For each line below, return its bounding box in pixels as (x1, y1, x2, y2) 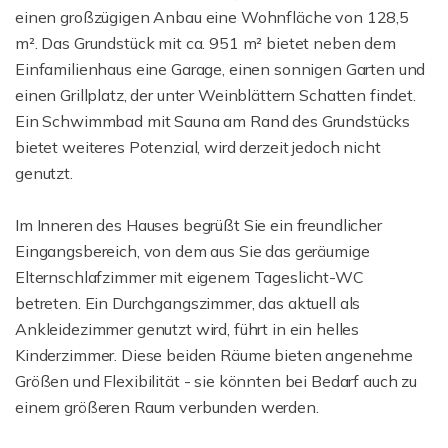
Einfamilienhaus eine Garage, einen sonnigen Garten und (15, 59, 426, 79)
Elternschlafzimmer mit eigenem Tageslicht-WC (15, 267, 364, 287)
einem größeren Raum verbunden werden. (15, 397, 319, 417)
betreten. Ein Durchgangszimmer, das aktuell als (15, 293, 361, 313)
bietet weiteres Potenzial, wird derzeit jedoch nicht (15, 137, 381, 157)
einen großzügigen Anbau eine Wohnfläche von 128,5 (15, 7, 409, 27)
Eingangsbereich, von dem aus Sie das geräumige (15, 241, 370, 261)
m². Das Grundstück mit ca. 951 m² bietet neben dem (15, 33, 396, 53)
